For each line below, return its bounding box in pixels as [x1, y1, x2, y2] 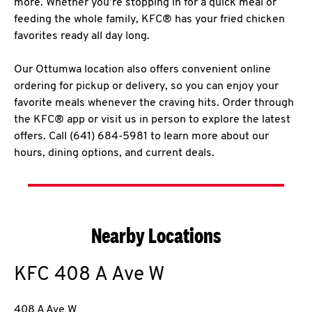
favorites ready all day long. [14, 31, 150, 42]
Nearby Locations [91, 223, 221, 248]
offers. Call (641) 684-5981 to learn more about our [14, 131, 269, 142]
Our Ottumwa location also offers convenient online [14, 64, 271, 75]
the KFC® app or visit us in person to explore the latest [14, 114, 290, 125]
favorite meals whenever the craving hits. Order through [14, 97, 294, 109]
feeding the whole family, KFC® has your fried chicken [14, 14, 285, 25]
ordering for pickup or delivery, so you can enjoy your [14, 81, 279, 92]
